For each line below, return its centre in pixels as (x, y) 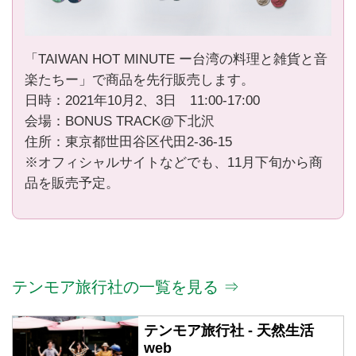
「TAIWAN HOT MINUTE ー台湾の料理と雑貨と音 (176, 59)
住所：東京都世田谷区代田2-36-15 (128, 141)
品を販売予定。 (72, 183)
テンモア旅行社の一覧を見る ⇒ (126, 287)
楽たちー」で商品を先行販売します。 (139, 79)
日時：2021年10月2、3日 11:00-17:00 (142, 100)
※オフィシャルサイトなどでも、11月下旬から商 (173, 162)
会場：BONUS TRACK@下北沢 (119, 121)
